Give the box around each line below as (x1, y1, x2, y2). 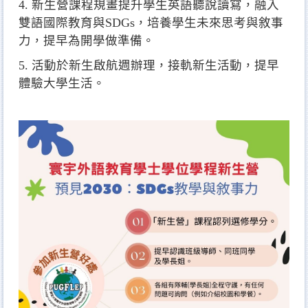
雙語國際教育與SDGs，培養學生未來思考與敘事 (19, 16, 283, 30)
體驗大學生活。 (19, 76, 105, 91)
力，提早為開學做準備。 (19, 34, 155, 48)
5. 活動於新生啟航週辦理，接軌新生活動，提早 (19, 58, 279, 73)
